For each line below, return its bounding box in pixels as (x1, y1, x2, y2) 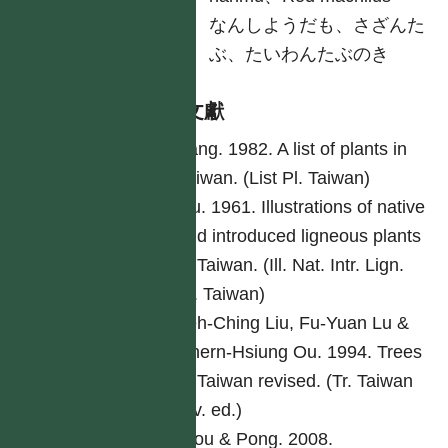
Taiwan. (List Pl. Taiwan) (176, 168, 370, 188)
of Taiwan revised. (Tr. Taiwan (176, 371, 413, 391)
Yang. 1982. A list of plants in (176, 139, 407, 159)
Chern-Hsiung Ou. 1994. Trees (176, 342, 422, 362)
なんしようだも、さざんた (209, 15, 426, 35)
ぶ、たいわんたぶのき (209, 44, 390, 64)
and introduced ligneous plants (176, 226, 421, 246)
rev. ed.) (176, 400, 242, 420)
